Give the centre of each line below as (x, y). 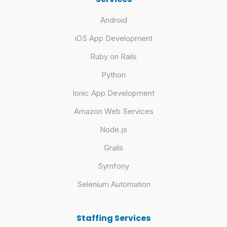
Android (113, 20)
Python (113, 75)
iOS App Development (113, 38)
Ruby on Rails (113, 56)
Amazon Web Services (113, 111)
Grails (113, 148)
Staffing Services (113, 218)
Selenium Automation (113, 184)
